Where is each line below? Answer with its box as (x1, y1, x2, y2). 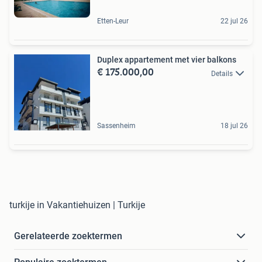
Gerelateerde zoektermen (14, 230, 122, 242)
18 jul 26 (220, 122, 248, 130)
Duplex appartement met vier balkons (97, 55, 236, 65)
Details (211, 69, 233, 78)
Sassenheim (97, 122, 136, 130)
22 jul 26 (220, 17, 248, 26)
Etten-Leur (97, 17, 129, 26)
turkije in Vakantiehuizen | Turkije (9, 199, 145, 211)
